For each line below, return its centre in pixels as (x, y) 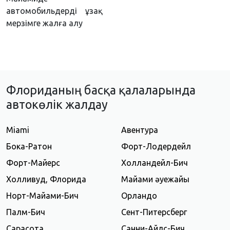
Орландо (139, 196)
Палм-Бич (26, 212)
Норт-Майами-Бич (42, 196)
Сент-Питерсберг (154, 212)
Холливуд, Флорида (46, 179)
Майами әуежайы (155, 179)
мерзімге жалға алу (44, 23)
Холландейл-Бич (155, 163)
